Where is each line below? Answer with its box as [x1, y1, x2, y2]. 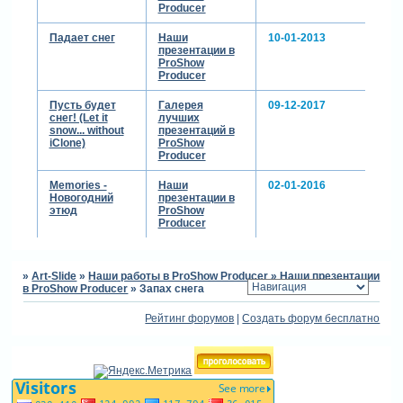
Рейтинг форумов [145, 311, 235, 325]
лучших [157, 112, 200, 125]
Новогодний [49, 192, 113, 205]
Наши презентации [280, 269, 381, 282]
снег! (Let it [49, 112, 108, 125]
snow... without [49, 124, 124, 138]
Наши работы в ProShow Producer [88, 269, 269, 282]
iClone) [49, 137, 85, 150]
